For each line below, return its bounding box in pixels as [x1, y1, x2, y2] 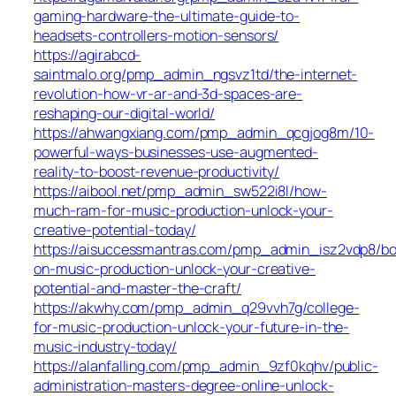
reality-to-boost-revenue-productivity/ [34, 161, 280, 181]
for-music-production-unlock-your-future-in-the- [34, 316, 350, 337]
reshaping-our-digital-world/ [34, 103, 216, 123]
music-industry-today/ [34, 336, 177, 356]
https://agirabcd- [34, 44, 141, 65]
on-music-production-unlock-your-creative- [34, 258, 316, 278]
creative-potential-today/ [34, 219, 196, 240]
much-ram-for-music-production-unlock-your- [34, 200, 333, 220]
